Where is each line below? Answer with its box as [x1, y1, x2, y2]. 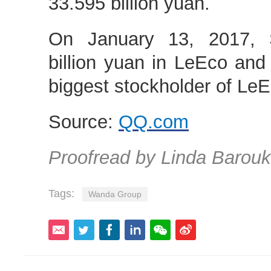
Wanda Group [88, 189, 142, 199]
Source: [48, 111, 119, 132]
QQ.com [119, 111, 189, 132]
